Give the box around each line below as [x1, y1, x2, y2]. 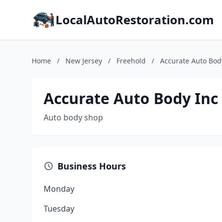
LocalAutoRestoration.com [55, 11, 214, 28]
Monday [44, 183, 74, 194]
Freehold [116, 56, 146, 65]
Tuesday [44, 203, 74, 214]
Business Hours [57, 160, 126, 172]
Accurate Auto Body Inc [44, 88, 218, 109]
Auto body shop [44, 112, 103, 123]
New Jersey [65, 56, 102, 65]
